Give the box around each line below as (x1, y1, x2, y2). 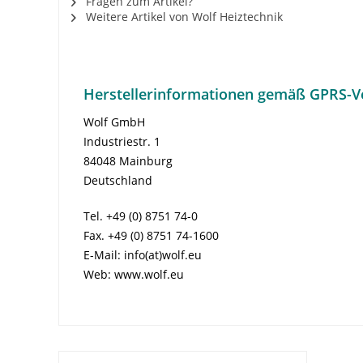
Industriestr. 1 (83, 133, 160, 149)
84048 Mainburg (83, 152, 173, 169)
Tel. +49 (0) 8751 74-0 (83, 207, 198, 224)
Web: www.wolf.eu (83, 266, 184, 282)
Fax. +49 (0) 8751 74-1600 (83, 227, 219, 243)
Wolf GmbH (83, 113, 145, 130)
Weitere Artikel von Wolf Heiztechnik (83, 8, 283, 24)
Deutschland (83, 172, 152, 188)
